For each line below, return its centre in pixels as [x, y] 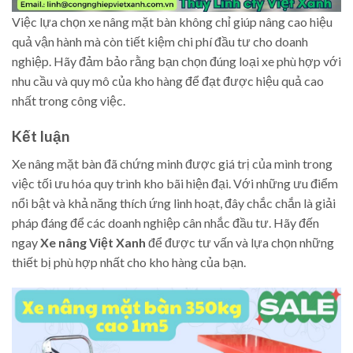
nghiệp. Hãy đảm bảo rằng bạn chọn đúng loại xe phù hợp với [176, 61]
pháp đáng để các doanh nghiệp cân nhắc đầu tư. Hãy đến [165, 222]
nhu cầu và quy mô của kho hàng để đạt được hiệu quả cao [168, 81]
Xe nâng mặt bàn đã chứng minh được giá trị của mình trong [172, 163]
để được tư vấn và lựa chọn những [240, 242]
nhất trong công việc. [69, 101]
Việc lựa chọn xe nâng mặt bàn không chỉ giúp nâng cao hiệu [172, 22]
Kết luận [41, 136]
